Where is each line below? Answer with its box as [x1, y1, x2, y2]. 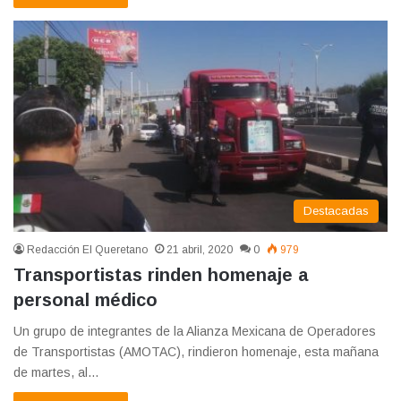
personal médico [13, 290, 158, 310]
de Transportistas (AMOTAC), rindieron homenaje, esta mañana [13, 345, 379, 359]
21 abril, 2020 [166, 243, 233, 256]
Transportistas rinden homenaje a [13, 265, 309, 285]
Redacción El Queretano [27, 243, 148, 256]
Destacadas [303, 204, 369, 218]
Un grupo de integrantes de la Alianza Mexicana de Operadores [13, 324, 376, 338]
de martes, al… [13, 365, 99, 380]
